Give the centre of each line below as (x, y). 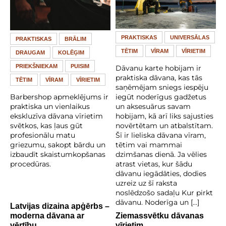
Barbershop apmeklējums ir (59, 97)
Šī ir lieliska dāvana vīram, (161, 135)
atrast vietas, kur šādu (154, 164)
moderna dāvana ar (47, 216)
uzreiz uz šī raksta (146, 183)
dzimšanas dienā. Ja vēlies (161, 155)
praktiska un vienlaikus (50, 107)
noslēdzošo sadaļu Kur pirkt (164, 193)
